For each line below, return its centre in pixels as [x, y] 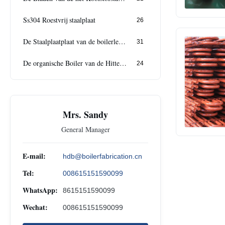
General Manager [85, 129]
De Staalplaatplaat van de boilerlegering [122, 42]
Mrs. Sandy [85, 114]
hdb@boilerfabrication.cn [102, 156]
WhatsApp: [40, 190]
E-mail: [34, 156]
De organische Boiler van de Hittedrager [123, 63]
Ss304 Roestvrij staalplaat [59, 20]
